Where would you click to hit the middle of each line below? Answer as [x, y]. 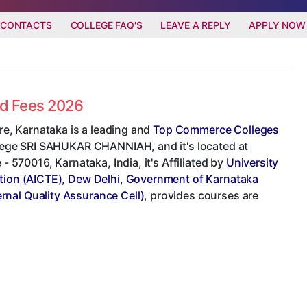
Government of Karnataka [192, 179]
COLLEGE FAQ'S [106, 25]
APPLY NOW [277, 25]
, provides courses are [201, 195]
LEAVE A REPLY [196, 25]
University [252, 162]
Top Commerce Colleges [216, 129]
